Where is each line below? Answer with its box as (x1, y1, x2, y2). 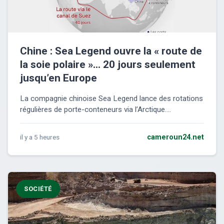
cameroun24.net (147, 133, 204, 142)
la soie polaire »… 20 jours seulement (20, 58, 195, 71)
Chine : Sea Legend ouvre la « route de (20, 45, 202, 57)
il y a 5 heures (20, 133, 59, 141)
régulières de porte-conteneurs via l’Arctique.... (20, 105, 171, 114)
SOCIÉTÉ (24, 185, 52, 193)
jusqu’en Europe (20, 72, 97, 84)
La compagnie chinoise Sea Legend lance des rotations (20, 94, 203, 103)
